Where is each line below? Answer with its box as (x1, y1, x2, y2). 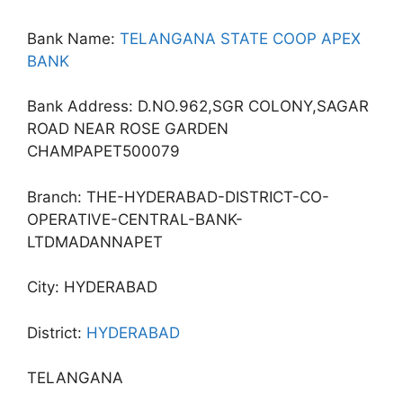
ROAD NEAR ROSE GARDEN (27, 120, 228, 138)
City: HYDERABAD (27, 278, 157, 296)
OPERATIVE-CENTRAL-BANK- (27, 210, 243, 228)
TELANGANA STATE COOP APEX (120, 29, 361, 48)
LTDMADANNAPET (27, 232, 163, 251)
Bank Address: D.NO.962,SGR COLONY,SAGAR (27, 97, 369, 115)
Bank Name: (27, 29, 120, 48)
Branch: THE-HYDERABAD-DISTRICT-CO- (27, 187, 329, 206)
